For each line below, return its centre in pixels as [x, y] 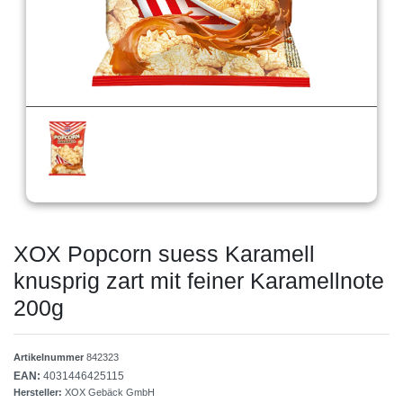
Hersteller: [39, 393]
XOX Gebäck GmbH [110, 393]
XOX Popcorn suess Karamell [164, 254]
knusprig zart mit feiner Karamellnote [199, 281]
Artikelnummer [50, 358]
